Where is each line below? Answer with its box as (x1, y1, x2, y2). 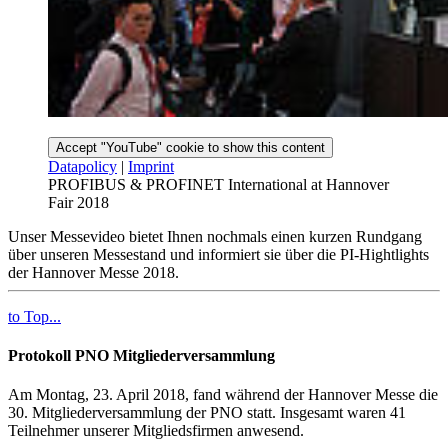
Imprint (128, 157, 174, 175)
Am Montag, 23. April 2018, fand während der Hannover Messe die (8, 386, 438, 404)
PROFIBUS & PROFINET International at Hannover (48, 175, 389, 193)
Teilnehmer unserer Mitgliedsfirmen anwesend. (8, 422, 304, 440)
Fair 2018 (48, 193, 109, 211)
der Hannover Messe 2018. (8, 263, 179, 281)
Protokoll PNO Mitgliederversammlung (8, 346, 275, 364)
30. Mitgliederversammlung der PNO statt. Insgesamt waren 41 (8, 404, 406, 422)
